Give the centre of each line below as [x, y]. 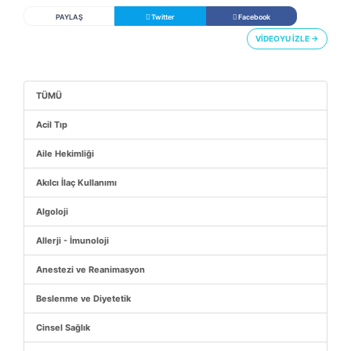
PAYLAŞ [69, 16]
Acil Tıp [52, 124]
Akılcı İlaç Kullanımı [76, 182]
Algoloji [52, 211]
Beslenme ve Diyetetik [83, 298]
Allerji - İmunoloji [72, 240]
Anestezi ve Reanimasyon [90, 269]
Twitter [163, 16]
